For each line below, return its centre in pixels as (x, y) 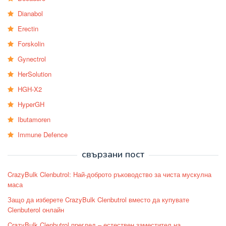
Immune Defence (43, 134)
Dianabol (30, 13)
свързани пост (113, 154)
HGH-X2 (30, 89)
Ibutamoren (34, 119)
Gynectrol (32, 59)
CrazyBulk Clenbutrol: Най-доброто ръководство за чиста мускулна (109, 174)
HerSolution (35, 74)
